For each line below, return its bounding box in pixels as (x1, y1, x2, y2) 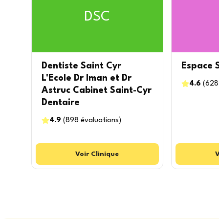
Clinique (91, 151, 119, 157)
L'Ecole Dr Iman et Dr (42, 74, 131, 83)
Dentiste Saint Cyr (42, 62, 121, 70)
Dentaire (42, 98, 80, 107)
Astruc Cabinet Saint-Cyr (42, 86, 152, 95)
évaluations (81, 117, 119, 124)
